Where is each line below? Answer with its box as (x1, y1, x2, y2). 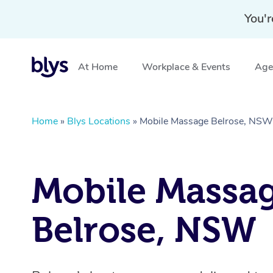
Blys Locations (67, 115, 130, 128)
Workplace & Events (142, 60, 230, 74)
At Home (78, 60, 118, 74)
